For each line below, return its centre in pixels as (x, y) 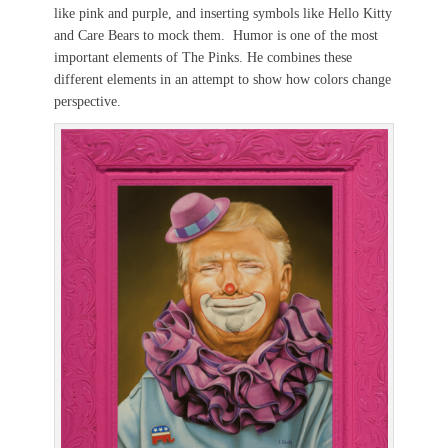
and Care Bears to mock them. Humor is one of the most (216, 35)
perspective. (87, 101)
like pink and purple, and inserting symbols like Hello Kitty (223, 13)
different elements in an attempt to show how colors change (222, 79)
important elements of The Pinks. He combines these (203, 57)
